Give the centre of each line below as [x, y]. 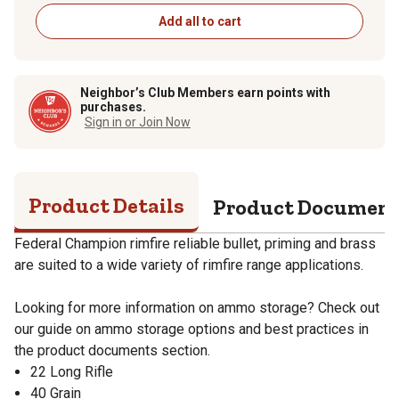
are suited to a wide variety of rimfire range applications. [189, 265]
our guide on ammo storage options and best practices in [191, 329]
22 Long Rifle [72, 371]
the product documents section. [112, 350]
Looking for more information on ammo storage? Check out [197, 307]
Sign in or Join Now [138, 122]
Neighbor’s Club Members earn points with [205, 92]
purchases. [113, 106]
